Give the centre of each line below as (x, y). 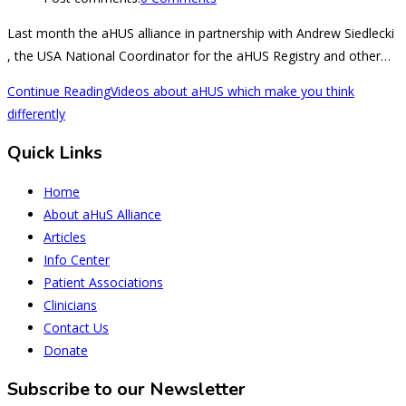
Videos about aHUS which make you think (232, 92)
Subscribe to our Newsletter (126, 390)
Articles (65, 237)
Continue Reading (59, 92)
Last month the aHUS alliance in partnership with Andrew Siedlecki (201, 34)
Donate (66, 351)
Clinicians (70, 305)
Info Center (77, 260)
